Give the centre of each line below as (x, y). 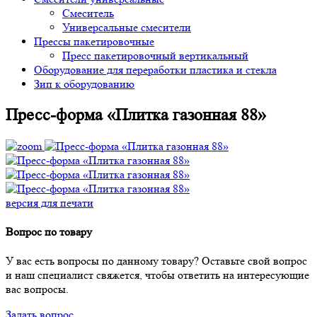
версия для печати (50, 202)
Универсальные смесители (127, 27)
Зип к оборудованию (84, 84)
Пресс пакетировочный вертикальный (155, 56)
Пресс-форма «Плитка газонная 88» (136, 115)
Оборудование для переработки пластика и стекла (155, 70)
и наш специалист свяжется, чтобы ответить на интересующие (157, 275)
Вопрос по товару (49, 232)
